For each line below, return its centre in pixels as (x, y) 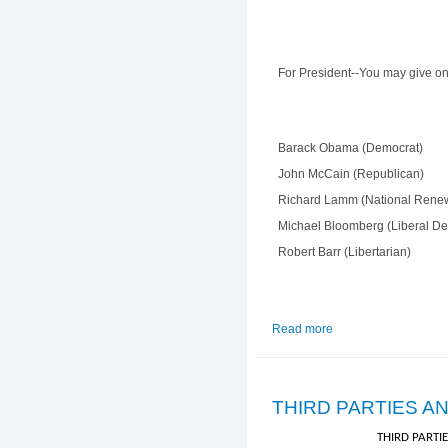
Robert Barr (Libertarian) (345, 251)
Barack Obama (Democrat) (351, 147)
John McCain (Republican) (351, 173)
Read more (302, 328)
